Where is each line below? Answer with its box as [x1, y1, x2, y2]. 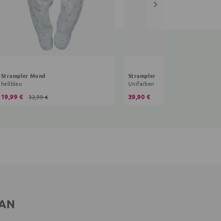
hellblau [1, 79, 22, 88]
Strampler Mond [1, 72, 46, 80]
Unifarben [128, 79, 154, 88]
